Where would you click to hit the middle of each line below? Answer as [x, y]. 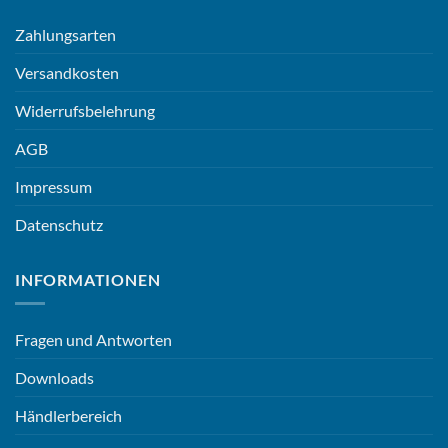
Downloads [54, 378]
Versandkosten [67, 72]
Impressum [53, 186]
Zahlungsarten [65, 34]
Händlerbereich [68, 416]
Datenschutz [59, 224]
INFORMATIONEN [88, 279]
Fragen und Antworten [93, 340]
